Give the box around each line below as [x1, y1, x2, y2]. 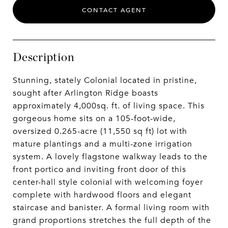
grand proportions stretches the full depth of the [13, 215, 211, 226]
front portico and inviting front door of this [13, 164, 186, 175]
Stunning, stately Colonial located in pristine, [13, 75, 197, 86]
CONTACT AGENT [81, 6, 147, 14]
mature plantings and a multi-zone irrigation [13, 138, 192, 150]
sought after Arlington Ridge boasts [13, 88, 158, 99]
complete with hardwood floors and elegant [13, 189, 191, 201]
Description [13, 50, 75, 64]
